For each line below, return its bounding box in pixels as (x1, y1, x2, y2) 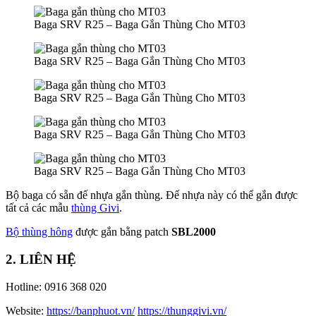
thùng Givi (71, 202, 119, 214)
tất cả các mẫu (6, 202, 71, 214)
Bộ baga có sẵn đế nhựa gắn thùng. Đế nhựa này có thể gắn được (6, 189, 298, 202)
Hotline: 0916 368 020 (6, 280, 107, 293)
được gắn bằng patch (73, 226, 171, 238)
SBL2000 (171, 226, 216, 238)
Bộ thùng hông (6, 226, 73, 238)
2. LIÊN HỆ (6, 251, 76, 267)
